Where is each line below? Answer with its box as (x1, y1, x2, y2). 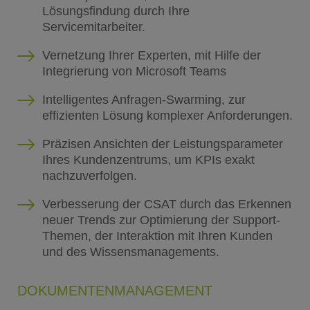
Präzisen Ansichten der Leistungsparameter (42, 136, 283, 151)
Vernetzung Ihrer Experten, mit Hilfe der (42, 48, 261, 62)
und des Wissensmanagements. (42, 244, 219, 259)
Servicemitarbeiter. (42, 19, 145, 34)
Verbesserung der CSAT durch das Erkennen (42, 197, 291, 211)
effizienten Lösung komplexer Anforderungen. (42, 108, 293, 122)
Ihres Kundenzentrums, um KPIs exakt (42, 152, 255, 167)
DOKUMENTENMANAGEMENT (17, 282, 212, 298)
